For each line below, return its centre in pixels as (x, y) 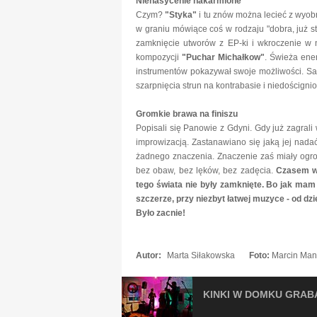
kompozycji (159, 57)
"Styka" (181, 15)
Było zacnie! (161, 213)
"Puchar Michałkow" (223, 57)
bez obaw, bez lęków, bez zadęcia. (206, 171)
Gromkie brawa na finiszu (187, 114)
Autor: (150, 255)
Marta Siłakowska (201, 255)
